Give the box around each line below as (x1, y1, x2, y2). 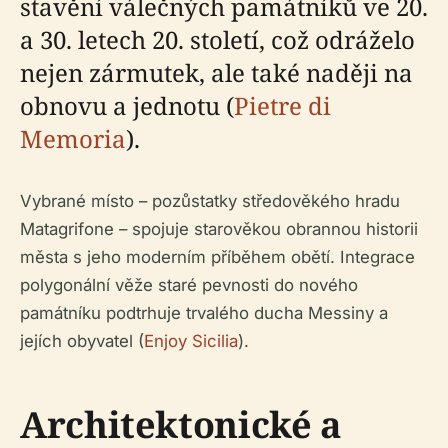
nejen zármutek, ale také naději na (20, 56, 413, 89)
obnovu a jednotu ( (20, 89, 234, 122)
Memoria (20, 122, 126, 155)
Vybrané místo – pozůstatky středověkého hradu (20, 191, 400, 211)
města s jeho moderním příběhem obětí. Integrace (20, 247, 415, 267)
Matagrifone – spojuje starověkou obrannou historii (20, 219, 418, 239)
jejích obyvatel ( (20, 331, 144, 351)
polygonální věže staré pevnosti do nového (20, 275, 358, 295)
